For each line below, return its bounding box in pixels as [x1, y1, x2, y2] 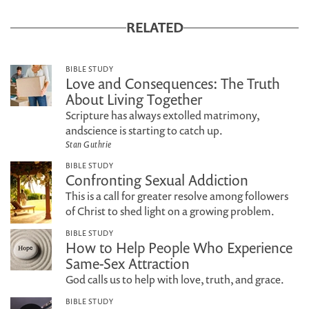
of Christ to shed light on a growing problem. [66, 203, 275, 219]
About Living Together [66, 90, 202, 109]
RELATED [126, 18, 183, 37]
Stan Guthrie [66, 138, 112, 150]
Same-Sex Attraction [66, 254, 190, 273]
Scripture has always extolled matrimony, [66, 108, 259, 123]
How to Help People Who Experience [66, 238, 292, 257]
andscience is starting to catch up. [66, 123, 223, 138]
